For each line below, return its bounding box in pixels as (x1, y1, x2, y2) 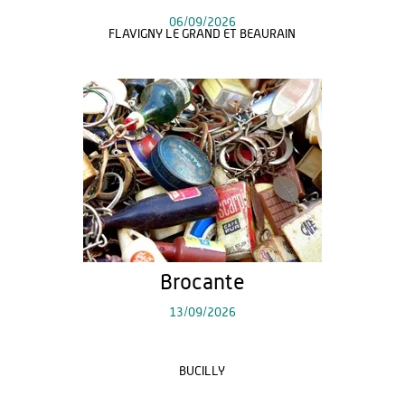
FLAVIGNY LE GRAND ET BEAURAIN (108, 28, 297, 41)
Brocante (159, 272, 245, 294)
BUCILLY (179, 365, 226, 378)
